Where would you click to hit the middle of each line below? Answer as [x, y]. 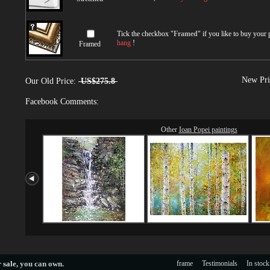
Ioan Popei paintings [208, 129]
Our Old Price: [52, 81]
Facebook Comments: [62, 102]
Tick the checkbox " [145, 34]
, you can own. [40, 264]
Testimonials [220, 263]
